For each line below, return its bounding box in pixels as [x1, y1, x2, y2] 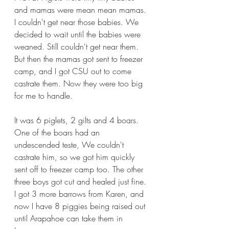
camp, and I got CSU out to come [14, 65, 134, 77]
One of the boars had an [14, 127, 102, 138]
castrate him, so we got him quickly [14, 151, 137, 163]
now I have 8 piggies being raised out [14, 200, 148, 212]
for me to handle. [14, 90, 75, 101]
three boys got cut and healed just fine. [14, 176, 149, 187]
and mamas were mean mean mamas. [14, 4, 149, 15]
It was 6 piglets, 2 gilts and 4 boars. [14, 114, 141, 126]
